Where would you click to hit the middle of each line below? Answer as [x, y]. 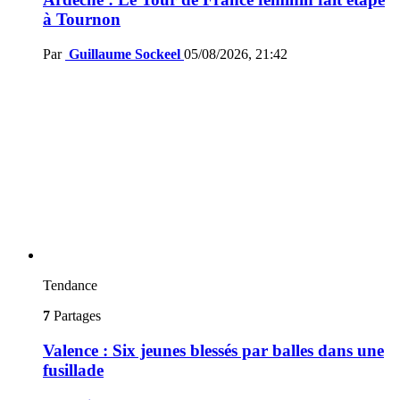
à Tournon [82, 20]
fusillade [73, 370]
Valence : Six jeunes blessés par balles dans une [213, 350]
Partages [75, 316]
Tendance [70, 286]
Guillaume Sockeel [125, 54]
